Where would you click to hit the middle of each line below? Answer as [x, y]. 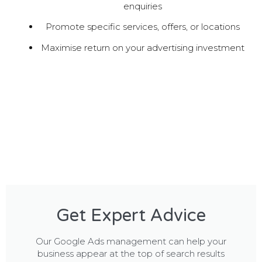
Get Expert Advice [131, 216]
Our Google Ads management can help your [131, 242]
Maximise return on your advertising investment [143, 47]
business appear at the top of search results [131, 254]
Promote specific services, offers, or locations [143, 27]
